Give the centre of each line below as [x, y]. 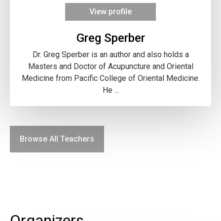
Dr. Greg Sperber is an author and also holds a [110, 54]
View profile [110, 11]
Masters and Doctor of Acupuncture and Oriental [110, 66]
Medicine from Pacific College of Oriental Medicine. [110, 78]
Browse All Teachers [57, 139]
